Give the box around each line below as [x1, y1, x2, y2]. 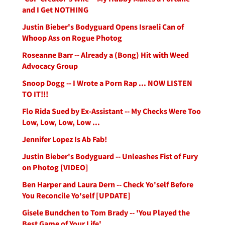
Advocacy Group [22, 61, 78, 71]
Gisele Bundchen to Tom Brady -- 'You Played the [22, 207, 190, 217]
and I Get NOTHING [22, 5, 88, 15]
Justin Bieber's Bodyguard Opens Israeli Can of [22, 22, 184, 32]
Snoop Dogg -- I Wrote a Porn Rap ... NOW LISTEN [22, 78, 192, 88]
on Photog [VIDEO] [22, 162, 88, 172]
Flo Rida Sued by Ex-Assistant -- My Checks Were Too [22, 106, 201, 116]
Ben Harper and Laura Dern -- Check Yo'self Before [22, 179, 193, 189]
